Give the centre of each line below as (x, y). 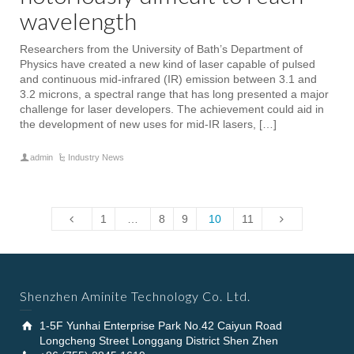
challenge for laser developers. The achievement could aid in (172, 109)
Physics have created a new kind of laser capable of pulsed (168, 64)
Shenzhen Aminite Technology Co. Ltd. (135, 296)
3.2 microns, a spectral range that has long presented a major (174, 94)
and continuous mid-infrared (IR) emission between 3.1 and (168, 79)
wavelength (78, 20)
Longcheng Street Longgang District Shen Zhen (159, 340)
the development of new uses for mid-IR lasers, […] (148, 124)
